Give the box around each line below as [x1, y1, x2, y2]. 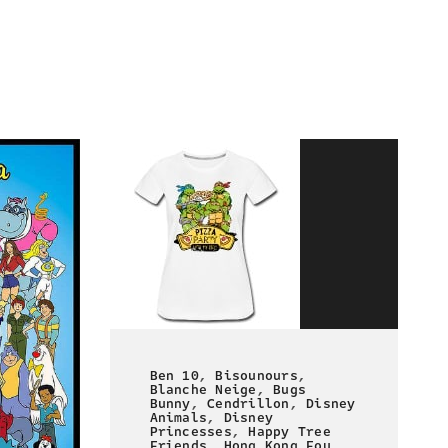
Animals [149, 408, 208, 429]
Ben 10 [149, 366, 199, 387]
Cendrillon [207, 394, 290, 415]
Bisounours [215, 366, 298, 387]
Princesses [149, 422, 232, 443]
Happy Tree [248, 422, 331, 443]
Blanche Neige [149, 380, 257, 401]
